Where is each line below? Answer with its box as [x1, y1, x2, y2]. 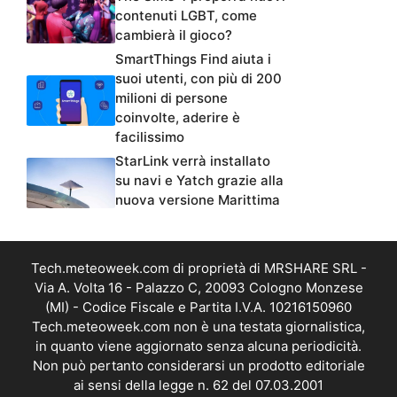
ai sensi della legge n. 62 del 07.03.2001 [74, 376, 323, 393]
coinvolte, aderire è [115, 108, 240, 126]
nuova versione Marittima [115, 191, 280, 208]
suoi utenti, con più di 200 [115, 69, 282, 87]
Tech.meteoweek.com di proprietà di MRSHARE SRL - [30, 259, 367, 276]
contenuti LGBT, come [115, 6, 257, 24]
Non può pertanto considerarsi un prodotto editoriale [32, 356, 365, 374]
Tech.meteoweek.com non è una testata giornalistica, [32, 317, 365, 335]
